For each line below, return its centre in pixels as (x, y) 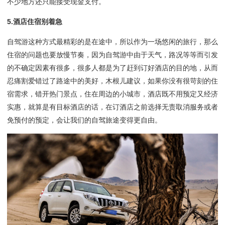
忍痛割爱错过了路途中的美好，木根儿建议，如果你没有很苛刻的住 (113, 81)
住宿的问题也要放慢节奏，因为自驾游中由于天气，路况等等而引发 (113, 54)
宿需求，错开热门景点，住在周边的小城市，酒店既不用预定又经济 (113, 94)
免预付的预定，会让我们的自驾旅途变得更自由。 (84, 120)
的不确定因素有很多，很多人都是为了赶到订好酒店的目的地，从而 (113, 68)
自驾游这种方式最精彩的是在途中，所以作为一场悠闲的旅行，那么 (113, 41)
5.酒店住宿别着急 (35, 21)
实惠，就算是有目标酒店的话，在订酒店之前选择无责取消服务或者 (113, 107)
